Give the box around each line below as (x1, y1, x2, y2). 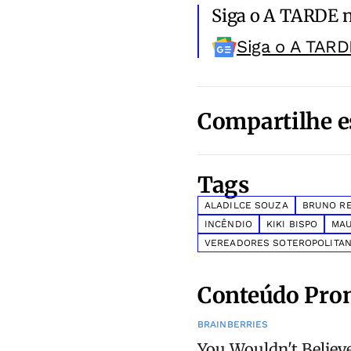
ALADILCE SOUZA (204, 200, 288, 212)
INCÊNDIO (204, 219, 252, 230)
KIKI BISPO (266, 219, 318, 230)
